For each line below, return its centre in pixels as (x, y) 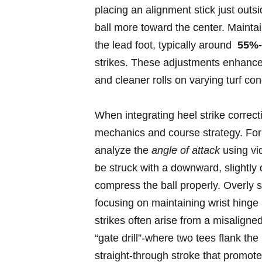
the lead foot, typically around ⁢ (166, 45)
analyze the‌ (123, 151)
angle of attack (186, 151)
